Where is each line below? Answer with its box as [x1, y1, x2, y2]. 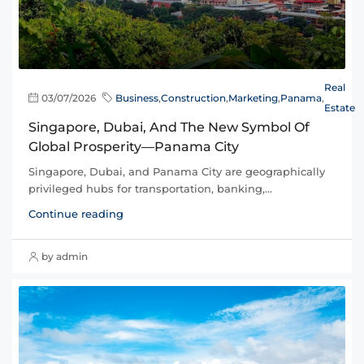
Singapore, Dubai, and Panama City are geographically [28, 165, 325, 179]
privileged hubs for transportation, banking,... [28, 182, 272, 196]
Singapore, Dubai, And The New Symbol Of [28, 119, 310, 136]
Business [115, 91, 158, 104]
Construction [161, 91, 226, 104]
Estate [324, 102, 355, 115]
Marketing [228, 91, 278, 104]
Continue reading [28, 207, 123, 221]
